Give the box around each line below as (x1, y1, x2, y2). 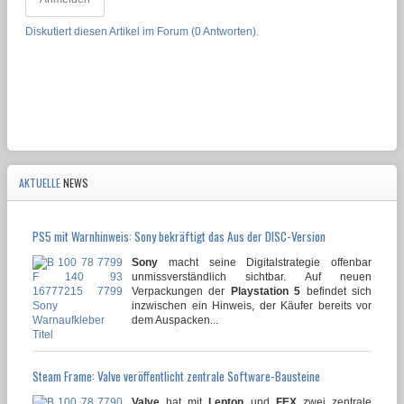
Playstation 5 (230, 285, 301, 298)
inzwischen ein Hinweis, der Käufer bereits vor (132, 299, 372, 313)
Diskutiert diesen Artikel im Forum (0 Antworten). (25, 25, 259, 39)
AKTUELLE (19, 175, 63, 191)
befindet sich (300, 285, 372, 298)
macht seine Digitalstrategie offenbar (158, 256, 372, 270)
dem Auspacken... (132, 314, 218, 327)
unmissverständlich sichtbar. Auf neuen (132, 271, 372, 284)
